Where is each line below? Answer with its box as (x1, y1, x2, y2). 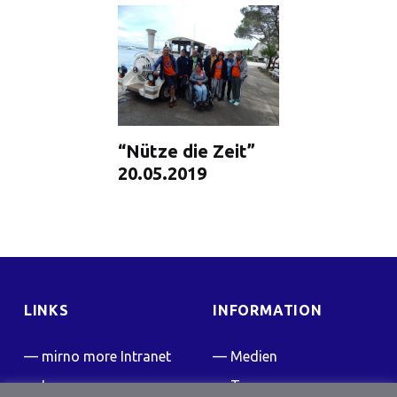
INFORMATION (213, 302, 323, 319)
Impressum (41, 378, 113, 394)
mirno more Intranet (41, 348, 171, 365)
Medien (230, 348, 277, 365)
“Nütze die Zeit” (118, 141, 256, 162)
